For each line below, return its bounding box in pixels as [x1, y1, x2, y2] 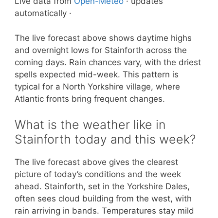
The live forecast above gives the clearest [15, 157, 178, 167]
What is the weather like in [15, 117, 165, 132]
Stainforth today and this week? [15, 132, 196, 146]
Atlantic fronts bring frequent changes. [15, 93, 165, 104]
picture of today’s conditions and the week [15, 169, 181, 179]
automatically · [15, 8, 72, 18]
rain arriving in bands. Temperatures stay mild [15, 206, 194, 216]
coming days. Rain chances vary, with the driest [15, 57, 201, 67]
